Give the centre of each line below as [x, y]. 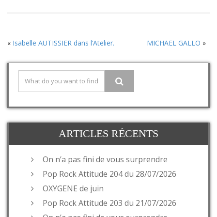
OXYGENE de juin [73, 188]
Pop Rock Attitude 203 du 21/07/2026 [109, 203]
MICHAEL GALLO [173, 43]
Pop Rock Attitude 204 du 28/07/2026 [109, 174]
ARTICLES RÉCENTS [108, 133]
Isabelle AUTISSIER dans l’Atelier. [63, 43]
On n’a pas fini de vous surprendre [105, 159]
